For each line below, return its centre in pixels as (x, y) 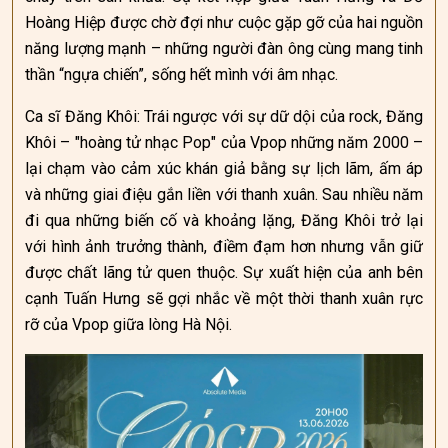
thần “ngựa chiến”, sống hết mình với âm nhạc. (181, 74)
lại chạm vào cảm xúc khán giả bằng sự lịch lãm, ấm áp (224, 168)
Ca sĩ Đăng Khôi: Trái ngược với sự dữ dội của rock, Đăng (224, 116)
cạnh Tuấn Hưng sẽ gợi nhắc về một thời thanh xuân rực (224, 298)
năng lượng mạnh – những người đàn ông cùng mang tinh (224, 48)
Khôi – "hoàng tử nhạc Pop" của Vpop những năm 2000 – (224, 142)
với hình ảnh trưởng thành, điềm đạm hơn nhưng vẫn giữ (224, 246)
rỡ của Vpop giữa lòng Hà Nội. (128, 324)
